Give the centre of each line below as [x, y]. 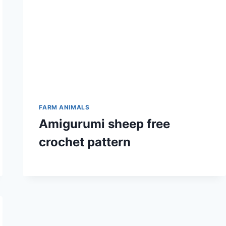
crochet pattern [85, 142]
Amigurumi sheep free [105, 124]
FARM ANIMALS [64, 107]
